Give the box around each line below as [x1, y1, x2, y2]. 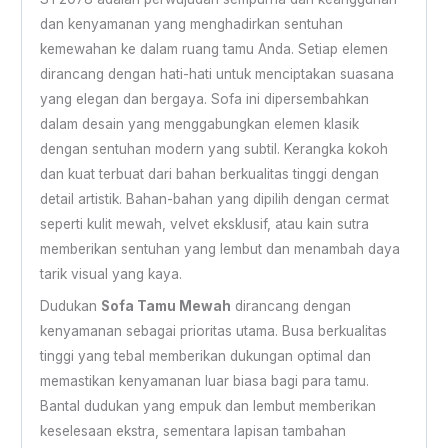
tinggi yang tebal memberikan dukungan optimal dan [39, 348, 371, 365]
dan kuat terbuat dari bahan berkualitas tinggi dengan [39, 166, 379, 183]
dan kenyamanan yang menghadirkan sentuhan [39, 16, 343, 33]
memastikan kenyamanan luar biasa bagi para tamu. [39, 373, 369, 390]
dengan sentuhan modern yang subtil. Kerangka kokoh [39, 141, 388, 158]
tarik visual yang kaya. [39, 266, 182, 283]
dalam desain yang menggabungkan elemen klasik [39, 116, 359, 133]
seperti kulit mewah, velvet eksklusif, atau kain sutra [39, 216, 369, 233]
